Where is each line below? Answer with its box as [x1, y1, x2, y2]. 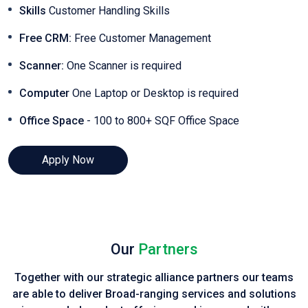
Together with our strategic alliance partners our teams [14, 270, 294, 284]
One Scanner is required [64, 58, 181, 72]
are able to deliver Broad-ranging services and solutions [12, 287, 296, 300]
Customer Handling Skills [46, 3, 170, 17]
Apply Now [42, 153, 94, 166]
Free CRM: [19, 31, 71, 45]
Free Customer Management [71, 31, 211, 45]
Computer [19, 86, 69, 100]
